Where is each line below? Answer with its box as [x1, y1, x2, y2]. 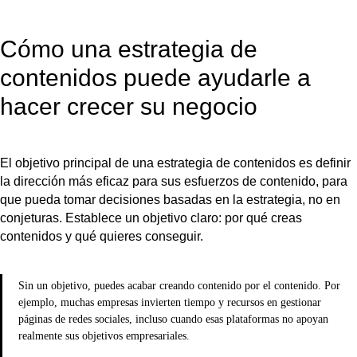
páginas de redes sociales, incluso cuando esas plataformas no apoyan [18, 312, 328, 325]
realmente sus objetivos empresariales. [18, 329, 190, 342]
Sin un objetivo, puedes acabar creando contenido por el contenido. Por [18, 279, 340, 292]
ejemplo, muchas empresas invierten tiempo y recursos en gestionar [18, 296, 321, 308]
